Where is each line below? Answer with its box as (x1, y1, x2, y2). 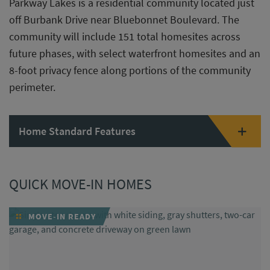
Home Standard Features (19, 124, 136, 138)
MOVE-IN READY (26, 211, 96, 222)
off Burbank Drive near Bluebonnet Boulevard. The (9, 13, 239, 27)
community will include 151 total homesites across (9, 30, 240, 43)
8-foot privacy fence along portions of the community (9, 63, 251, 77)
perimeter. (9, 80, 55, 94)
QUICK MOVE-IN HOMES (9, 175, 152, 193)
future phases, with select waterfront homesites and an (9, 46, 260, 60)
